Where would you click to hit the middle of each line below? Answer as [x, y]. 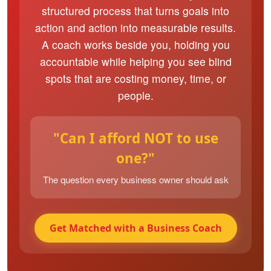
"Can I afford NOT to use [135, 138]
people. [135, 95]
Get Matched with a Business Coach [135, 228]
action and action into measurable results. [135, 28]
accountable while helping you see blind [135, 61]
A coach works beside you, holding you [135, 44]
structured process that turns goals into [135, 11]
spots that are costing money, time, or [135, 78]
